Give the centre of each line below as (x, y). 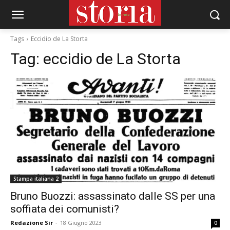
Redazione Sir (32, 223)
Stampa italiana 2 (36, 179)
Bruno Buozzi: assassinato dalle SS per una (113, 196)
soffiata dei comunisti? (65, 209)
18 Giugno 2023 (81, 223)
